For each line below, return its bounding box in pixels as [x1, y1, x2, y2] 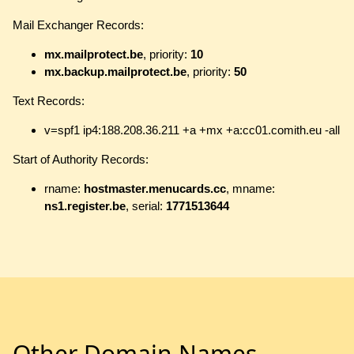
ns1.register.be [44, 199, 126, 213]
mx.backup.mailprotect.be [44, 65, 186, 79]
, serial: [126, 199, 166, 213]
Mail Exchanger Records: [13, 18, 144, 32]
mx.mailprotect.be [44, 47, 143, 62]
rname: [44, 182, 84, 196]
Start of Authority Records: [13, 153, 149, 167]
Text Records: [13, 94, 85, 108]
